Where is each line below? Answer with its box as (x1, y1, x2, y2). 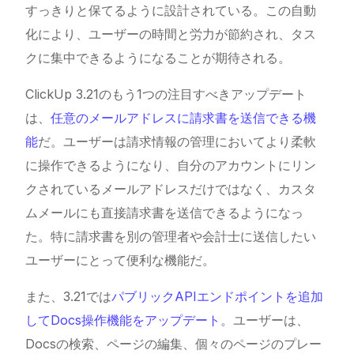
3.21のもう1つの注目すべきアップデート (72, 86, 307, 102)
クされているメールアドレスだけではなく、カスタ (25, 181, 317, 197)
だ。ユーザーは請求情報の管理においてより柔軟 (38, 134, 317, 149)
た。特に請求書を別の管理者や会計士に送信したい (25, 228, 317, 244)
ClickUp (25, 86, 73, 102)
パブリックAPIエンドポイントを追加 (111, 288, 324, 304)
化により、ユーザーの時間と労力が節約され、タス (25, 26, 317, 42)
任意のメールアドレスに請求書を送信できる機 (51, 110, 317, 126)
